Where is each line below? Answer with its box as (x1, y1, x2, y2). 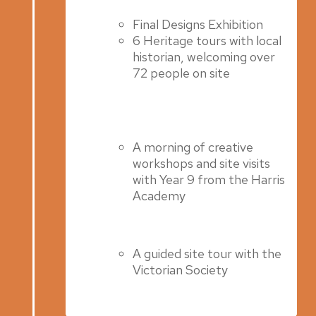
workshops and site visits (133, 154, 271, 171)
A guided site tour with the (133, 245, 282, 262)
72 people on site (133, 64, 231, 81)
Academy (133, 187, 186, 204)
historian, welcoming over (133, 48, 276, 65)
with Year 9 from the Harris (133, 171, 286, 188)
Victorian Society (133, 261, 229, 278)
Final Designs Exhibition (133, 16, 264, 32)
